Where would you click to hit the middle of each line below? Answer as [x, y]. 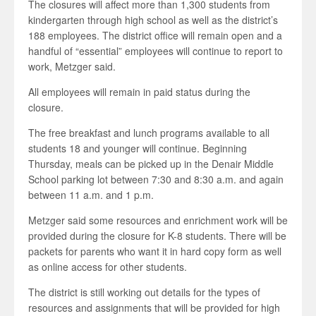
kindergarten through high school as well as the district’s [153, 20]
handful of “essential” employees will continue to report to [156, 51]
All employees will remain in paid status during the [139, 92]
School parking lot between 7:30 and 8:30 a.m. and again [156, 179]
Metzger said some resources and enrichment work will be [158, 220]
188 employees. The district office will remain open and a [155, 35]
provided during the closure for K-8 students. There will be [157, 236]
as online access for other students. [108, 267]
